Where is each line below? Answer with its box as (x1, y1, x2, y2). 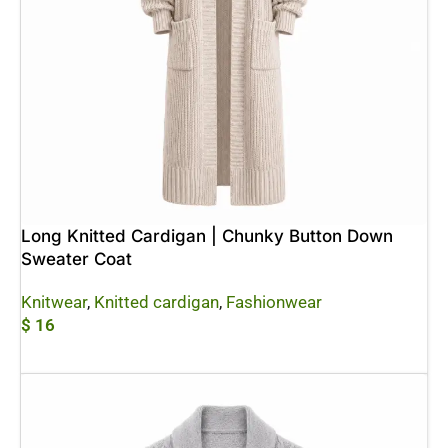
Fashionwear (226, 292, 322, 312)
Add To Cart (35, 348, 92, 362)
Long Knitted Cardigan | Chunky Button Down (21, 226, 393, 246)
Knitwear (21, 292, 87, 312)
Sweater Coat (21, 249, 132, 269)
